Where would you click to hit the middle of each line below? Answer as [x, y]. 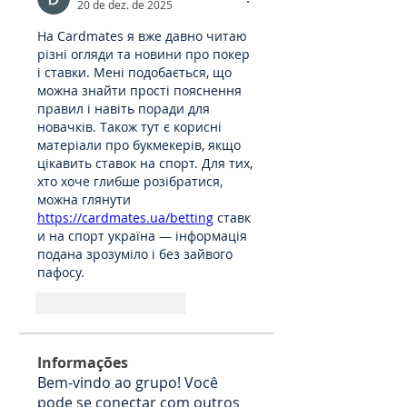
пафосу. [61, 272]
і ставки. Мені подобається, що [134, 72]
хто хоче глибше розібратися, [130, 181]
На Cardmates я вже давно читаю [142, 36]
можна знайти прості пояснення [139, 90]
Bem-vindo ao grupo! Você [128, 382]
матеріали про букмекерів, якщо [139, 145]
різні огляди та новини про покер [144, 54]
